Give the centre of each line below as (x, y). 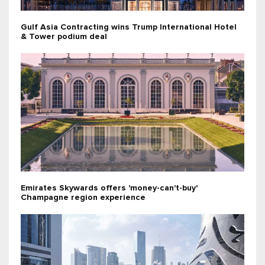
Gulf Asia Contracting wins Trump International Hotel (129, 27)
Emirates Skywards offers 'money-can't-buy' (109, 188)
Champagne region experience (83, 197)
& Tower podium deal (64, 36)
